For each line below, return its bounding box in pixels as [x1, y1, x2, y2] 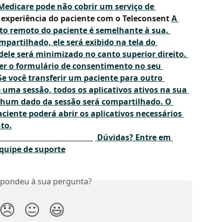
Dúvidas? [97, 132, 133, 143]
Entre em [133, 132, 173, 143]
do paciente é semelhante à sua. [39, 25, 170, 36]
